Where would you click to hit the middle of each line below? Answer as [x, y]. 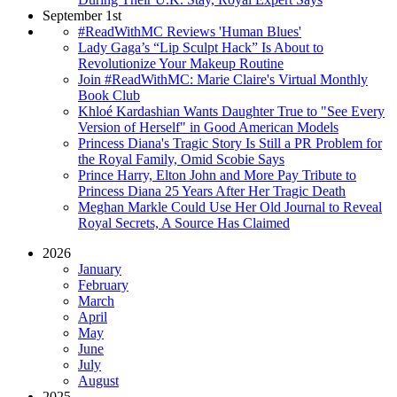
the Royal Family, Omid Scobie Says [181, 159]
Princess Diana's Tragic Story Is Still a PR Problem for [230, 143]
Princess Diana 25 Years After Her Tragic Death [212, 191]
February [103, 284]
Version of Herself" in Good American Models [208, 127]
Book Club [109, 95]
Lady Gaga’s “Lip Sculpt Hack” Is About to [201, 47]
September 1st [82, 15]
